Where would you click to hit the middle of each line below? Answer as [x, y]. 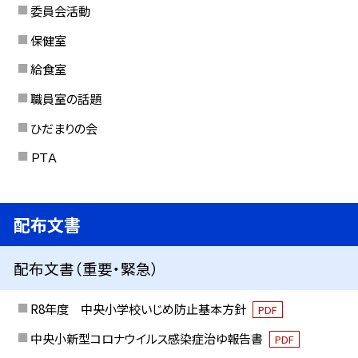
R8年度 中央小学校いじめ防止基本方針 [139, 309]
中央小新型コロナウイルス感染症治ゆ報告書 [147, 338]
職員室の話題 [66, 99]
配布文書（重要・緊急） [87, 268]
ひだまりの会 [64, 127]
